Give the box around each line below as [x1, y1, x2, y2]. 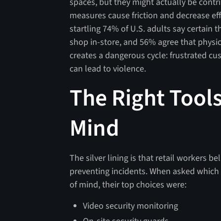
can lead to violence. [70, 63, 148, 75]
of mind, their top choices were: [70, 179, 187, 191]
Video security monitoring [83, 200, 181, 213]
